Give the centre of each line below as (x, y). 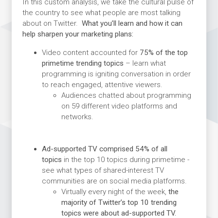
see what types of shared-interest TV (103, 170)
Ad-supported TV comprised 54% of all (104, 149)
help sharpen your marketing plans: (78, 34)
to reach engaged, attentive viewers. (102, 84)
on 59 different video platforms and (119, 106)
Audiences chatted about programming (126, 95)
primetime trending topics (83, 63)
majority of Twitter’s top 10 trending (119, 202)
